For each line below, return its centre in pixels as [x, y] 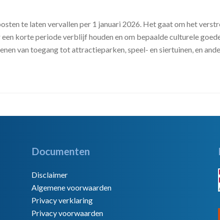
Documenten [61, 151]
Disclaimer [50, 175]
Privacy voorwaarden [67, 213]
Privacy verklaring [62, 200]
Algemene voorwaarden [71, 187]
